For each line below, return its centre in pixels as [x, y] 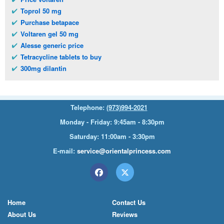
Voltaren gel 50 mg [49, 34]
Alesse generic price [52, 45]
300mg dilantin [43, 68]
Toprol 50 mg [41, 11]
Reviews [125, 214]
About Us [22, 214]
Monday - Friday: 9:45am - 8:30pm [112, 122]
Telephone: [88, 107]
